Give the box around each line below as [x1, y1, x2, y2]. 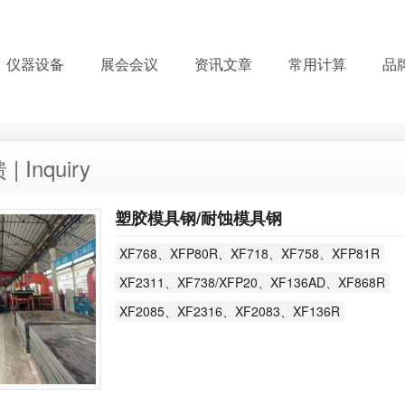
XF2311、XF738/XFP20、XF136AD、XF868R [119, 273, 385, 291]
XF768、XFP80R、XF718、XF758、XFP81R [119, 244, 380, 262]
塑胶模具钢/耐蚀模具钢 [115, 206, 282, 230]
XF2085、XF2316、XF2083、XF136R [119, 302, 340, 320]
